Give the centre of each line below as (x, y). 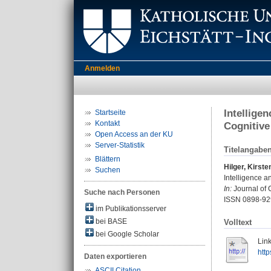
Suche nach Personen (122, 192)
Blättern (108, 159)
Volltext (238, 223)
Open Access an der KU (134, 134)
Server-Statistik (120, 145)
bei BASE (110, 221)
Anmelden (102, 68)
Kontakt (107, 123)
